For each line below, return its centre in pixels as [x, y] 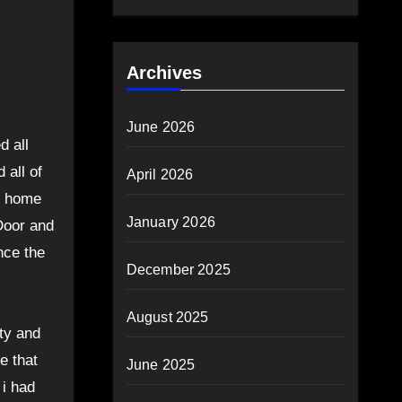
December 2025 [179, 270]
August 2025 [167, 317]
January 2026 [170, 222]
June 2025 [161, 365]
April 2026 [160, 175]
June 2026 [161, 127]
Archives [164, 73]
